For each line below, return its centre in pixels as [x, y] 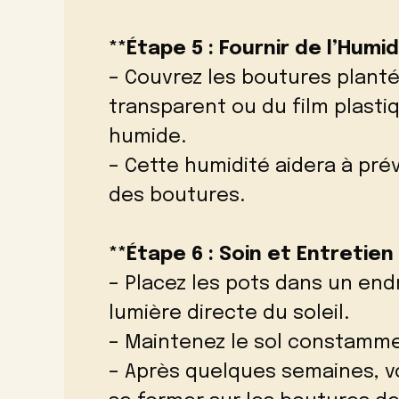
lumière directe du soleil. [229, 314]
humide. [147, 138]
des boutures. [177, 196]
